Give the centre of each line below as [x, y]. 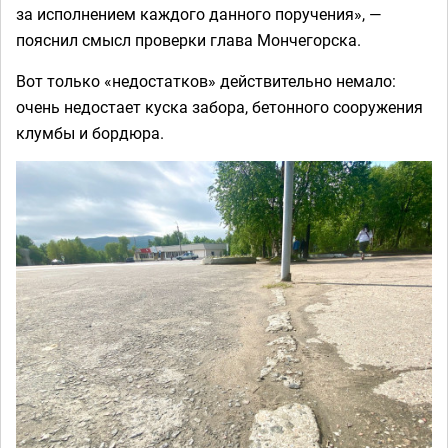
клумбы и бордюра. [90, 133]
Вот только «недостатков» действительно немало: [206, 81]
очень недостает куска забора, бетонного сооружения [219, 107]
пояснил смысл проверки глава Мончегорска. [188, 40]
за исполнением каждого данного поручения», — [199, 14]
